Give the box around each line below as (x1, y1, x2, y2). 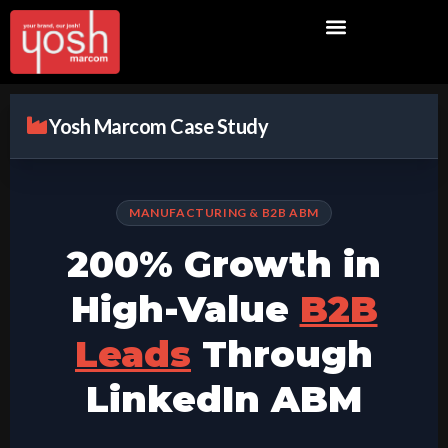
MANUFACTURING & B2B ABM (129, 205, 319, 221)
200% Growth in (67, 242, 381, 287)
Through (191, 332, 373, 377)
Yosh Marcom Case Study (49, 114, 268, 139)
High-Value (70, 287, 300, 332)
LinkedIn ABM (86, 377, 362, 422)
